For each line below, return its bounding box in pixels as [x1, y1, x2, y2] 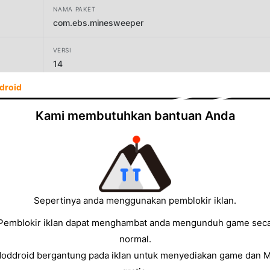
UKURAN [52, 128, 81, 136]
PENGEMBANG [52, 87, 99, 95]
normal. [119, 233, 151, 245]
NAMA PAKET [52, 5, 96, 13]
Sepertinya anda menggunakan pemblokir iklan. [34, 194, 236, 206]
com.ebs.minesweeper [52, 17, 143, 28]
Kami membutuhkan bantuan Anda [35, 108, 235, 123]
